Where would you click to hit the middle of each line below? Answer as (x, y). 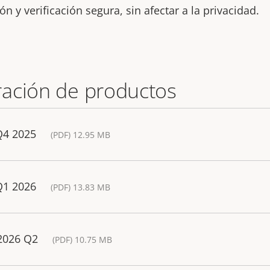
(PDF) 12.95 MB (80, 135)
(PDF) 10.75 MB (82, 240)
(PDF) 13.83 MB (80, 187)
